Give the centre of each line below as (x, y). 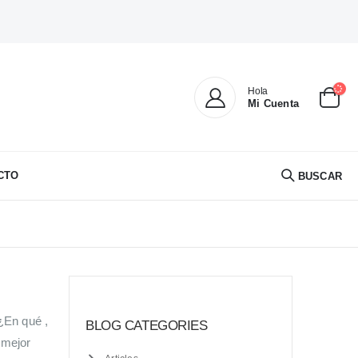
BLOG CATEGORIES (147, 326)
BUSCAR (320, 177)
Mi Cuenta (273, 103)
